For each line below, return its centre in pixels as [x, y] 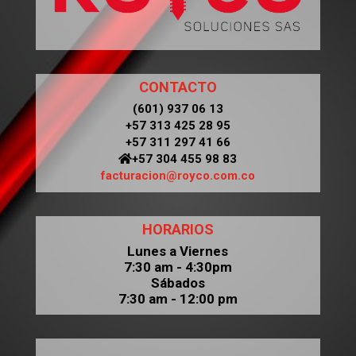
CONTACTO [178, 87]
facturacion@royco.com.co [178, 175]
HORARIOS [178, 229]
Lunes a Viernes [178, 251]
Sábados [178, 282]
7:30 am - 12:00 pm [178, 298]
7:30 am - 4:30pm [178, 267]
